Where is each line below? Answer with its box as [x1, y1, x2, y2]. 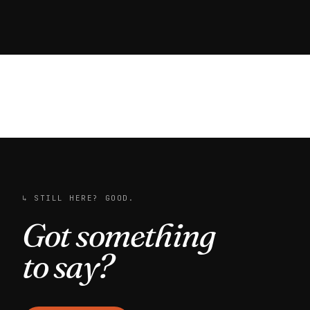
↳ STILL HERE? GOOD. [22, 192, 135, 203]
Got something [22, 214, 215, 255]
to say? [22, 245, 113, 286]
